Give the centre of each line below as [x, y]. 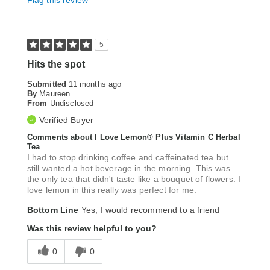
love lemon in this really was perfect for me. [111, 190]
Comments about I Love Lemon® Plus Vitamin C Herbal [133, 137]
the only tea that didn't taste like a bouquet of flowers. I [134, 179]
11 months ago [95, 84]
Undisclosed [72, 104]
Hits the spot [56, 64]
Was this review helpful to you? [92, 229]
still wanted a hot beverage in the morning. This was [129, 168]
